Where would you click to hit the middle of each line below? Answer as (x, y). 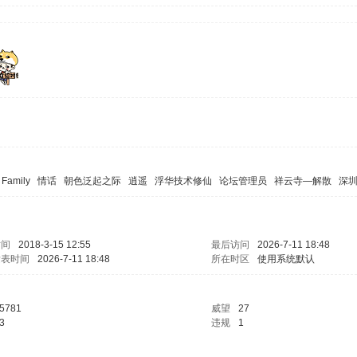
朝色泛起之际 (92, 181)
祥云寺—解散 (303, 181)
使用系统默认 (286, 259)
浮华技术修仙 (183, 181)
